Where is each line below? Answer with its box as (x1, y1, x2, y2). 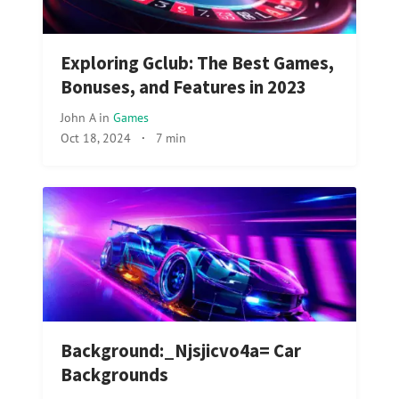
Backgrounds (61, 363, 168, 387)
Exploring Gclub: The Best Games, (61, 52, 334, 76)
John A (61, 109, 99, 126)
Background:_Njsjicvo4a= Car (61, 339, 301, 363)
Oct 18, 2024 (61, 129, 131, 147)
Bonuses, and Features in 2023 (61, 76, 306, 100)
